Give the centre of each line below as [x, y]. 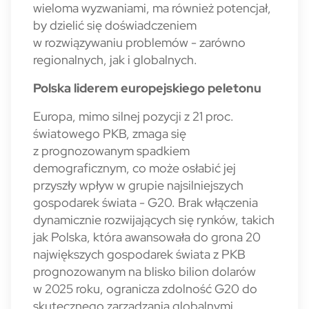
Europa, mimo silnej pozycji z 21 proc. [133, 116]
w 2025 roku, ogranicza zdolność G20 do [145, 289]
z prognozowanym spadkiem [111, 151]
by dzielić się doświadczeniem [115, 25]
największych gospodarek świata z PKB [139, 254]
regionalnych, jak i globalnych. [115, 60]
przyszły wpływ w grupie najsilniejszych [138, 185]
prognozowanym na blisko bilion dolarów [144, 271]
